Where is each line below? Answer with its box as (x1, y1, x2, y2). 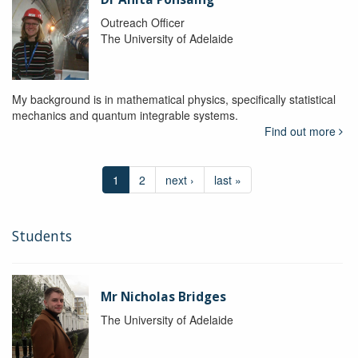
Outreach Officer (100, 14, 185, 31)
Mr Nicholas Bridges (100, 288, 226, 306)
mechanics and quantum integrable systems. (12, 107, 238, 124)
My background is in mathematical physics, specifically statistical (12, 91, 336, 108)
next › (165, 172, 195, 189)
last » (214, 172, 242, 189)
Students (12, 226, 72, 246)
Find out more (264, 123, 339, 140)
